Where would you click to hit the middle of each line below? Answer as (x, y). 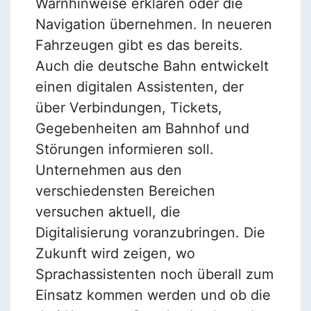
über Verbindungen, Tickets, (128, 107)
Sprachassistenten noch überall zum (154, 274)
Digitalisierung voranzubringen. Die (150, 232)
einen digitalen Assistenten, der (139, 86)
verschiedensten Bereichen (125, 191)
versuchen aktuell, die (108, 211)
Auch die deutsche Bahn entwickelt (152, 66)
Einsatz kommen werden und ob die (153, 295)
